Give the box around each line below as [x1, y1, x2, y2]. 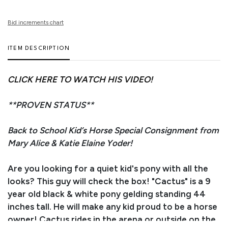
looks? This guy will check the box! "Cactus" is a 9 [8, 176, 211, 186]
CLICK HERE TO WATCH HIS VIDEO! [8, 74, 153, 84]
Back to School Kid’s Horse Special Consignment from [8, 125, 219, 135]
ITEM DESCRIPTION [8, 45, 70, 51]
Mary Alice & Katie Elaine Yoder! [8, 137, 132, 148]
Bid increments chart [8, 18, 64, 26]
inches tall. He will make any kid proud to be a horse [8, 201, 217, 212]
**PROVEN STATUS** [8, 99, 96, 110]
